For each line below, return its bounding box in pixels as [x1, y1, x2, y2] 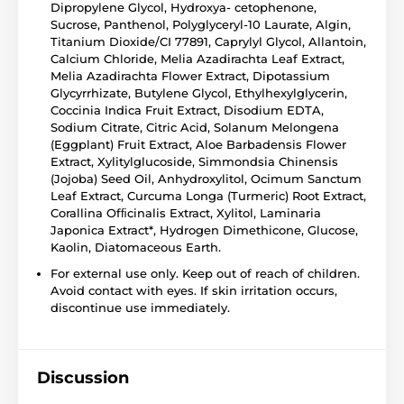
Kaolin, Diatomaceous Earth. [50, 240, 221, 255]
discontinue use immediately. [50, 300, 230, 316]
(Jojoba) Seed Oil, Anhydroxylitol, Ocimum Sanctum [50, 171, 362, 187]
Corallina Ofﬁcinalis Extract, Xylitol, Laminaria [50, 206, 321, 221]
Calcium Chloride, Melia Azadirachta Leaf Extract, [50, 51, 344, 67]
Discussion [37, 368, 129, 389]
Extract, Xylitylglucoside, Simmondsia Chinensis [50, 154, 338, 170]
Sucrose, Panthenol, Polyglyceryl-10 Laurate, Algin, [50, 17, 351, 32]
